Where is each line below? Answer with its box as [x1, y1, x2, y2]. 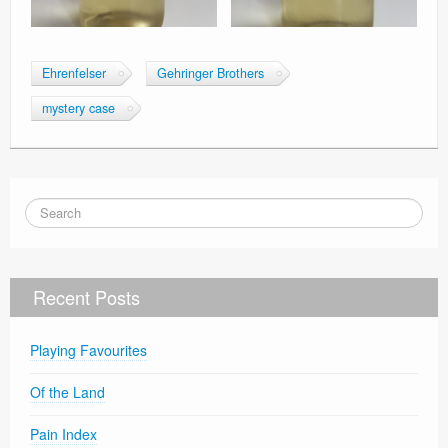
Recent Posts [33, 283, 140, 310]
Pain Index [30, 423, 97, 444]
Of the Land [30, 381, 105, 402]
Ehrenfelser [42, 63, 106, 82]
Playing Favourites [30, 339, 147, 360]
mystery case [42, 98, 115, 117]
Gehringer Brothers [157, 63, 264, 82]
